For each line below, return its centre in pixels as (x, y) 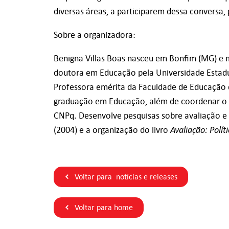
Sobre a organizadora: (95, 35)
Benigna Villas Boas (90, 58)
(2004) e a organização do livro (112, 130)
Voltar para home (104, 207)
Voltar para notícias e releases (126, 176)
